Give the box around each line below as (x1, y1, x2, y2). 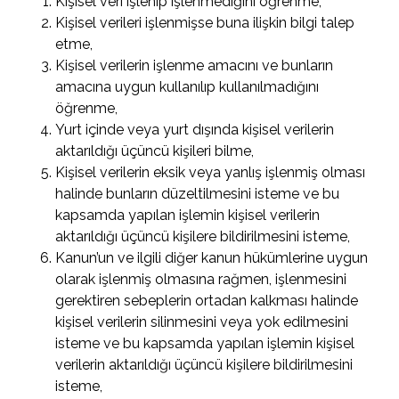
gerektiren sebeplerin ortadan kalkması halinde (55, 292, 359, 309)
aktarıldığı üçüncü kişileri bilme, (55, 142, 255, 159)
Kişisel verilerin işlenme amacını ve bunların (55, 57, 334, 74)
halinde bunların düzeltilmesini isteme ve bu (55, 185, 340, 202)
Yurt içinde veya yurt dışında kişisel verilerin (55, 121, 335, 138)
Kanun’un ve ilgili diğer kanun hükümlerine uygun (55, 249, 369, 266)
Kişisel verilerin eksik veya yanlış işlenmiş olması (55, 164, 366, 181)
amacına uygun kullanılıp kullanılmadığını (55, 78, 320, 95)
